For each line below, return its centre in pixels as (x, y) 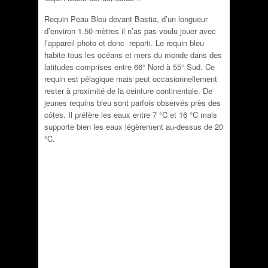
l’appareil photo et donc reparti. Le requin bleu (124, 43)
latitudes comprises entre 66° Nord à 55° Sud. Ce (130, 67)
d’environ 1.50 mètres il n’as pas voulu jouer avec (130, 31)
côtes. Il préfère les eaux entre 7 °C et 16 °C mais (131, 115)
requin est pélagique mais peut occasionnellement (131, 79)
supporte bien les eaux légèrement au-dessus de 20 (134, 127)
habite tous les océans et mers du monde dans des (133, 55)
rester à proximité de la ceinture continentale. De (128, 91)
